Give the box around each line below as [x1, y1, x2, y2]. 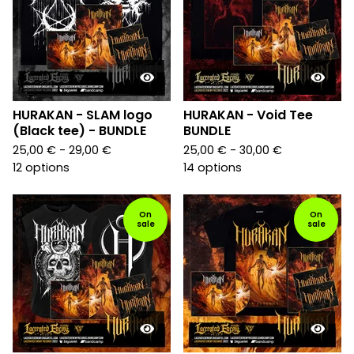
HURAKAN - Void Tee [183, 106, 313, 124]
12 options [13, 160, 70, 175]
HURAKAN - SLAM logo [13, 106, 153, 124]
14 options [183, 160, 242, 175]
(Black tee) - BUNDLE [13, 122, 146, 140]
